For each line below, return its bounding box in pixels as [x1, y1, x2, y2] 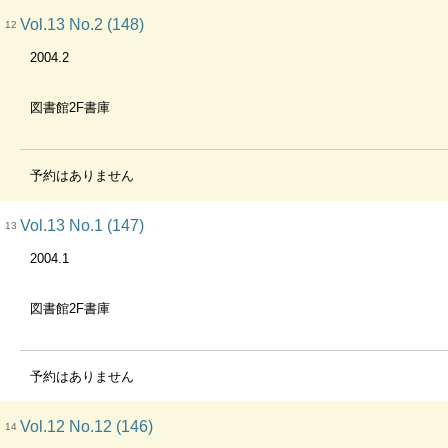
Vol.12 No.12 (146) [20, 418, 153, 436]
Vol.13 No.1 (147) [20, 217, 144, 235]
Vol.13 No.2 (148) [20, 16, 144, 34]
